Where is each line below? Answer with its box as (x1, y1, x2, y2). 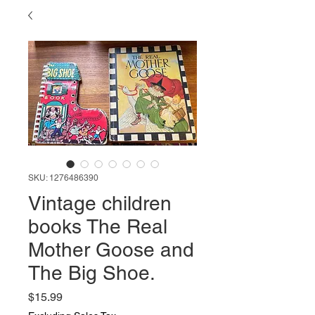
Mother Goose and (28, 238, 194, 261)
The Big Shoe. (28, 262, 155, 284)
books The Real (28, 215, 167, 238)
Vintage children (28, 192, 172, 214)
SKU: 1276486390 (28, 173, 98, 183)
